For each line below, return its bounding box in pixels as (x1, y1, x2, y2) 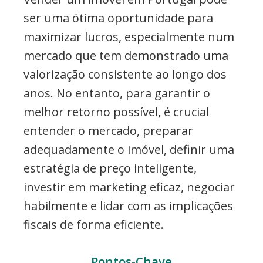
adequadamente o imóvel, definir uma (23, 141, 234, 157)
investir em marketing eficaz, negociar (23, 178, 235, 195)
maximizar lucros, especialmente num (23, 28, 234, 45)
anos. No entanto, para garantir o (23, 85, 210, 101)
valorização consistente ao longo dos (23, 66, 227, 82)
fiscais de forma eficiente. (23, 216, 164, 232)
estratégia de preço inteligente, (23, 160, 197, 176)
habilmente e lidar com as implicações (23, 197, 233, 214)
